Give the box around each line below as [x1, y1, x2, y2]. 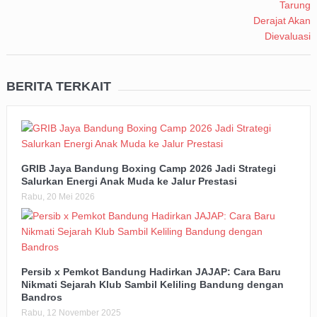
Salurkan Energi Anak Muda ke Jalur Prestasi [21, 175, 237, 188]
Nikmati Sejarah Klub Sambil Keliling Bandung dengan [21, 279, 284, 291]
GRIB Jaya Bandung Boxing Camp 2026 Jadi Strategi [21, 163, 276, 175]
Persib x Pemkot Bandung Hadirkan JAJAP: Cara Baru [21, 266, 281, 278]
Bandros [21, 292, 62, 304]
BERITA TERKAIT [6, 79, 111, 94]
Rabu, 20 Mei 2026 [21, 192, 95, 202]
